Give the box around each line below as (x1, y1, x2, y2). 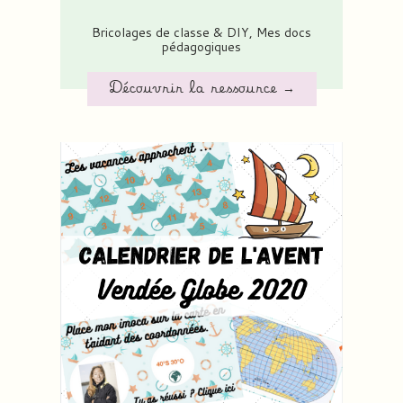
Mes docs (256, 22, 311, 41)
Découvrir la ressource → (108, 83, 295, 96)
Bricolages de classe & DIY (92, 22, 249, 41)
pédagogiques (162, 37, 241, 56)
